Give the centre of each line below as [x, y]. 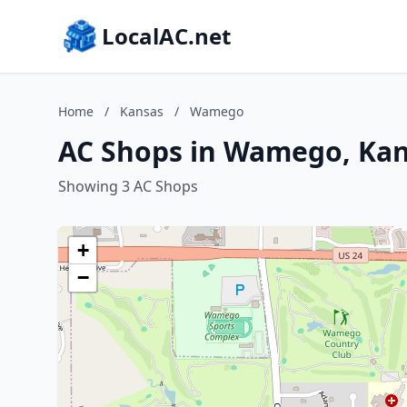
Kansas [142, 111]
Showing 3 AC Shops [128, 186]
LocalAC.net [166, 36]
